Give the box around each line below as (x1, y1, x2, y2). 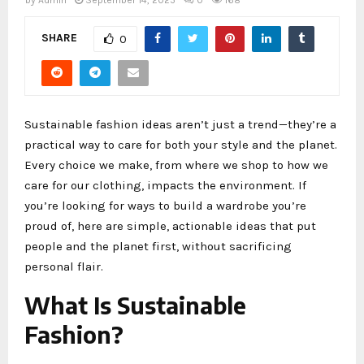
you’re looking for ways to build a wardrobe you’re (24, 197, 306, 213)
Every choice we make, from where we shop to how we (24, 157, 328, 172)
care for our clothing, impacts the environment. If (24, 177, 306, 193)
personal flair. (24, 258, 103, 274)
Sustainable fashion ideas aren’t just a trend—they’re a (24, 116, 336, 132)
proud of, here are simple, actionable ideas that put (24, 218, 316, 233)
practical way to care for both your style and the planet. (24, 136, 337, 152)
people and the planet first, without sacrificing (24, 238, 292, 253)
